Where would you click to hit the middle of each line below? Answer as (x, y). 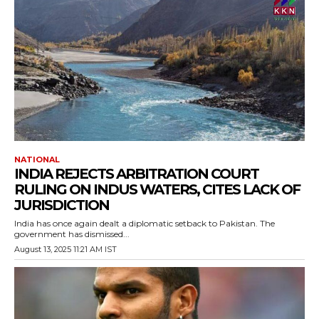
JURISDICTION (62, 205)
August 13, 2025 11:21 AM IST (66, 250)
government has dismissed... (72, 234)
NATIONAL (37, 160)
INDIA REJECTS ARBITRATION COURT (136, 174)
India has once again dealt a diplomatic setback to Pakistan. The (145, 224)
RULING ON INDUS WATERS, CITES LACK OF (157, 190)
